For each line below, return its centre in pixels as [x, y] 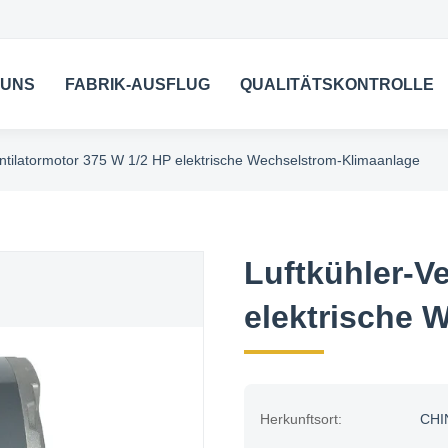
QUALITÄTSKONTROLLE [337, 84]
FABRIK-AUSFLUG [138, 84]
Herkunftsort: [301, 419]
